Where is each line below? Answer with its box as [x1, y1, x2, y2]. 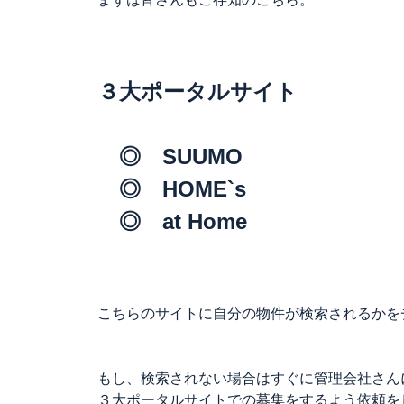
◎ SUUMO [97, 144, 243, 169]
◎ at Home [97, 209, 247, 234]
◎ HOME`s [97, 177, 246, 201]
